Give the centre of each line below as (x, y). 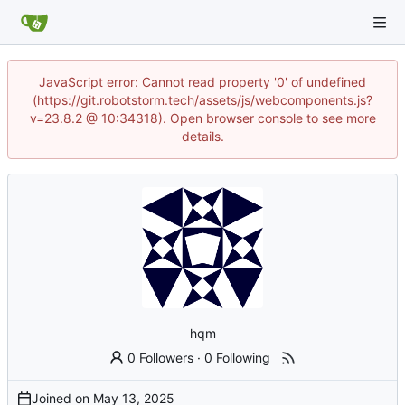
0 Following (238, 357)
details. (202, 136)
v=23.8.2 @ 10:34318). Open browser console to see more (202, 118)
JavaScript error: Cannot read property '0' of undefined (202, 82)
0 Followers (161, 357)
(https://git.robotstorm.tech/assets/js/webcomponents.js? (202, 100)
